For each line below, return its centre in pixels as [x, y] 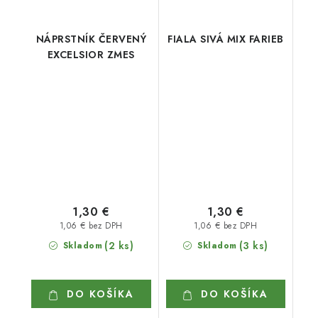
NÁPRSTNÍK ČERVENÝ [91, 39]
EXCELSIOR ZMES [91, 54]
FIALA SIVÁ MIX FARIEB [226, 39]
